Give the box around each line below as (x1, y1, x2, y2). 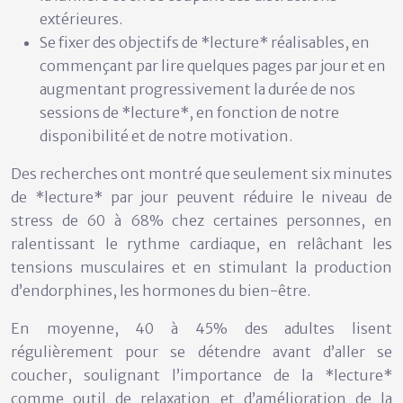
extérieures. (40, 9, 122, 28)
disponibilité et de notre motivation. (40, 126, 292, 145)
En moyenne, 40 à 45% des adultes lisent (11, 318, 392, 337)
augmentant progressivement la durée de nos (40, 79, 355, 98)
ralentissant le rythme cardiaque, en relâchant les (11, 234, 392, 253)
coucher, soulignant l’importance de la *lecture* (11, 365, 392, 384)
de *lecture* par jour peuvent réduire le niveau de (11, 187, 392, 206)
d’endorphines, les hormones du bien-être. (11, 281, 310, 300)
